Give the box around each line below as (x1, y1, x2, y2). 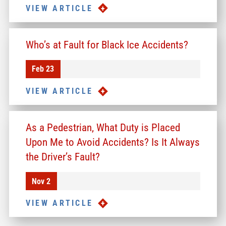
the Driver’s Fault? (25, 150, 100, 163)
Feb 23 (32, 64, 54, 74)
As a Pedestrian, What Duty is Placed (25, 121, 180, 134)
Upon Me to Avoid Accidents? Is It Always (25, 135, 200, 148)
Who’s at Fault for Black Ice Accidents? (25, 38, 188, 51)
